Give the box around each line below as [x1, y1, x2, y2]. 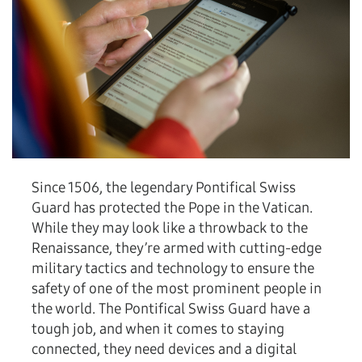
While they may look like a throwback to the [32, 219, 308, 238]
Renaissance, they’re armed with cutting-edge [32, 239, 322, 258]
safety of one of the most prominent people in [32, 280, 322, 298]
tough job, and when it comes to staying [32, 320, 284, 339]
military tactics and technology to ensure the [32, 259, 314, 278]
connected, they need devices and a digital [32, 340, 297, 359]
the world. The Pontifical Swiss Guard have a [32, 300, 310, 318]
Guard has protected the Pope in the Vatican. [32, 199, 313, 217]
